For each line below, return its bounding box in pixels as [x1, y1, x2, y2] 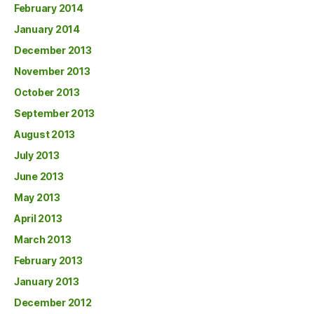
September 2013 [14, 107, 95, 119]
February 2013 [14, 254, 83, 266]
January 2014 [14, 22, 80, 35]
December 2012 [14, 296, 92, 308]
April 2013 [14, 212, 62, 224]
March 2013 [14, 233, 71, 245]
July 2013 [14, 149, 60, 161]
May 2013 [14, 191, 60, 203]
